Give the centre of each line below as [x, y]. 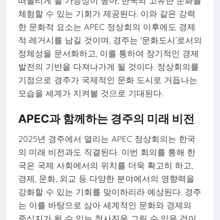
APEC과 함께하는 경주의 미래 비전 [106, 119]
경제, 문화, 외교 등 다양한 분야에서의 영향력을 [106, 179]
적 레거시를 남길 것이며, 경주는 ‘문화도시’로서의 [110, 40]
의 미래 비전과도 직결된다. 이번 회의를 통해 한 [107, 152]
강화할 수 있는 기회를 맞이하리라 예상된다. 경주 [110, 192]
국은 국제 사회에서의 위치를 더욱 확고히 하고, [105, 165]
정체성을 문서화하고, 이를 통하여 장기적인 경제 [108, 54]
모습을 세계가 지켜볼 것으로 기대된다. [90, 93]
